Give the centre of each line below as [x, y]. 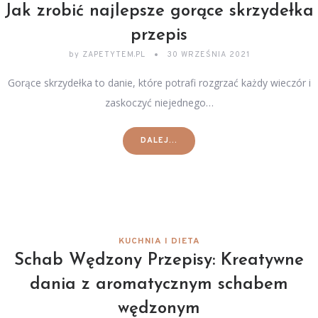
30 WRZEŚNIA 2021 [208, 55]
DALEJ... [159, 141]
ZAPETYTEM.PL [114, 55]
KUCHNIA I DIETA [159, 241]
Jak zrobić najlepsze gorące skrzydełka [159, 11]
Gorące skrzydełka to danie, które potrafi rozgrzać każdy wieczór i [159, 83]
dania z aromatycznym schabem [159, 285]
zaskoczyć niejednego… [159, 103]
